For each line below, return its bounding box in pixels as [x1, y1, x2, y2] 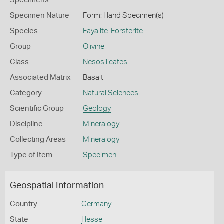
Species [10, 27, 38, 35]
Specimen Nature [10, 12, 69, 19]
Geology [82, 105, 111, 112]
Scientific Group [10, 105, 64, 112]
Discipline [10, 120, 43, 128]
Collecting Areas [10, 136, 66, 143]
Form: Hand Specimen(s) [82, 12, 164, 19]
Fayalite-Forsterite [82, 27, 143, 35]
